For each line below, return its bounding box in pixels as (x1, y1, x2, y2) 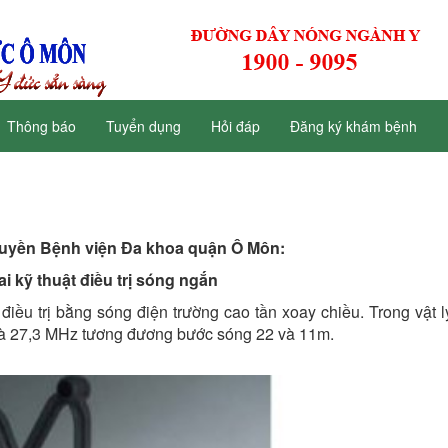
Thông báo (7, 116, 76, 136)
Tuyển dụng (106, 116, 181, 136)
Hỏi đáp (211, 116, 260, 136)
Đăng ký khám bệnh (290, 116, 417, 136)
